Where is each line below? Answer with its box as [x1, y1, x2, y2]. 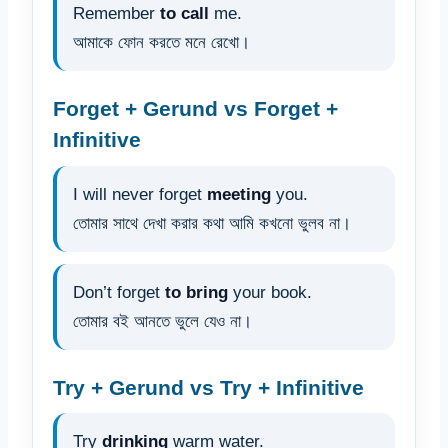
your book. [228, 282, 312, 302]
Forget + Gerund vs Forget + [53, 97, 338, 121]
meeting [207, 184, 271, 204]
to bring [165, 282, 228, 302]
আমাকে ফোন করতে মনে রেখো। [73, 33, 250, 53]
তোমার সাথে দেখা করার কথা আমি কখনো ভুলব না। [73, 213, 351, 233]
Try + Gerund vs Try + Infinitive [53, 375, 364, 399]
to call [160, 4, 209, 24]
